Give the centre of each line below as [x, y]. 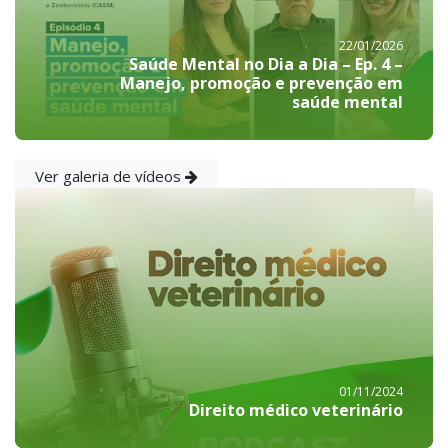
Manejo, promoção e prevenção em [261, 83]
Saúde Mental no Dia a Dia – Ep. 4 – [266, 64]
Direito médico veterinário [296, 410]
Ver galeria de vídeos [110, 176]
